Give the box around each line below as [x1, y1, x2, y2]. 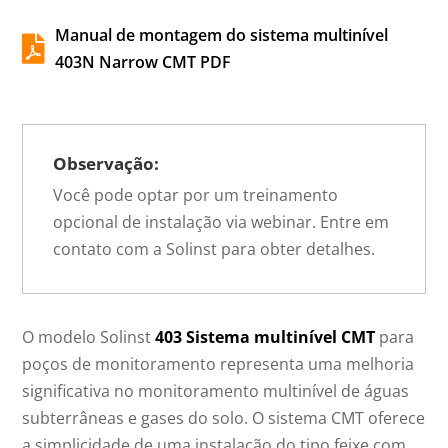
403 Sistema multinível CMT [155, 326, 376, 348]
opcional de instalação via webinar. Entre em [53, 211, 390, 233]
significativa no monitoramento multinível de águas [22, 380, 410, 402]
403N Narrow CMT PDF [55, 51, 232, 73]
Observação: [53, 152, 160, 175]
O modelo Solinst [22, 326, 156, 348]
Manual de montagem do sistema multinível [55, 24, 389, 46]
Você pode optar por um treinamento [53, 184, 339, 206]
